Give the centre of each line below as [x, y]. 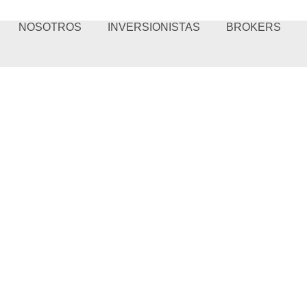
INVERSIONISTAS [154, 27]
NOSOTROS [50, 27]
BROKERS [254, 27]
